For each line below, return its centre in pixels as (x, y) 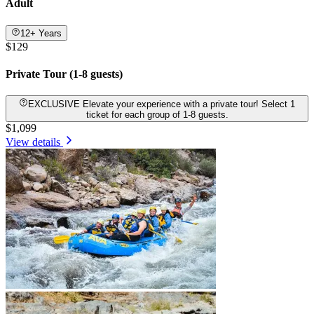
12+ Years (41, 33)
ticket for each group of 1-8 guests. (157, 114)
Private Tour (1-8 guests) (64, 74)
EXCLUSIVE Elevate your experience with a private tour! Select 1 (56, 104)
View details (33, 142)
